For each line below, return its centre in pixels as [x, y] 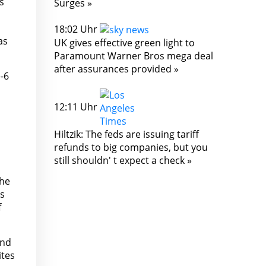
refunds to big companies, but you [131, 148]
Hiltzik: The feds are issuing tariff [126, 134]
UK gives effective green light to [124, 43]
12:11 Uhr [77, 107]
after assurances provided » [116, 69]
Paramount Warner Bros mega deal [134, 56]
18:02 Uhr [77, 29]
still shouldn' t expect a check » [123, 161]
